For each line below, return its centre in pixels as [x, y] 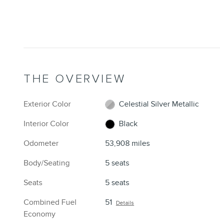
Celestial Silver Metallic [159, 104]
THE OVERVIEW [75, 79]
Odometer [41, 144]
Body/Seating [47, 163]
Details [125, 203]
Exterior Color [47, 104]
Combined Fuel [50, 203]
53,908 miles [128, 144]
